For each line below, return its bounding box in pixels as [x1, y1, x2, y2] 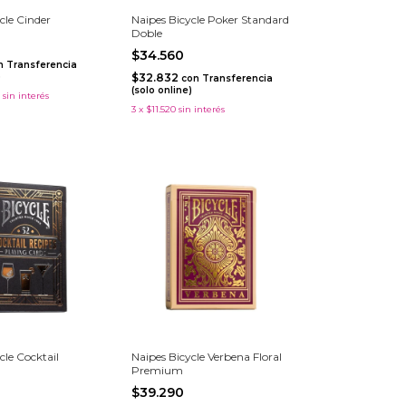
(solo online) [130, 83, 192, 96]
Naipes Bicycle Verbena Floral [130, 349, 282, 363]
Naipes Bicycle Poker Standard [130, 12, 289, 26]
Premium [130, 362, 183, 377]
